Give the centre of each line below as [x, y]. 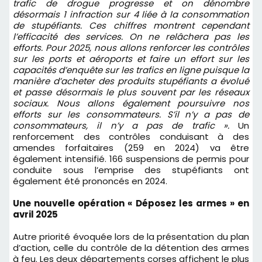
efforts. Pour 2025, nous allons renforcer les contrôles [131, 47]
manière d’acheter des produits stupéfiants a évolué [131, 81]
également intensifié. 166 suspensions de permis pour [131, 158]
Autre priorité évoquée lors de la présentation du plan [131, 236]
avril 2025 [35, 214]
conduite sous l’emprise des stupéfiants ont [131, 170]
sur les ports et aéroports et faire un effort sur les [131, 58]
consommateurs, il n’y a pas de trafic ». [125, 125]
